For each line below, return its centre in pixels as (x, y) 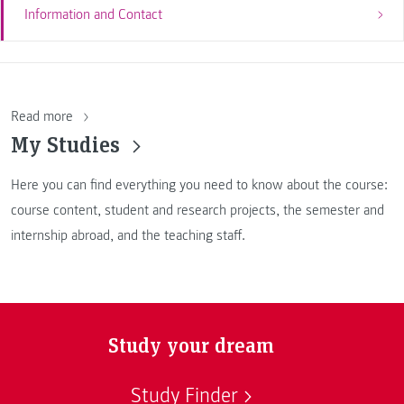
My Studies (68, 143)
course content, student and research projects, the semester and (197, 210)
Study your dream (191, 344)
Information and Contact (93, 15)
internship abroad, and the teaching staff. (128, 235)
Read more (44, 116)
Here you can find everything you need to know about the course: (199, 184)
